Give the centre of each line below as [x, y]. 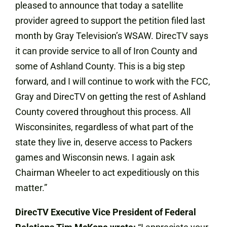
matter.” [31, 188]
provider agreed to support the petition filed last [110, 21]
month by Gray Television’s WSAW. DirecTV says [112, 36]
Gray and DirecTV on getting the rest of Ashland [110, 97]
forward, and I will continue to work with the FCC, [113, 81]
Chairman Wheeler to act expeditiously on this [107, 173]
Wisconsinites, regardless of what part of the [104, 127]
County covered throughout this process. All [103, 112]
